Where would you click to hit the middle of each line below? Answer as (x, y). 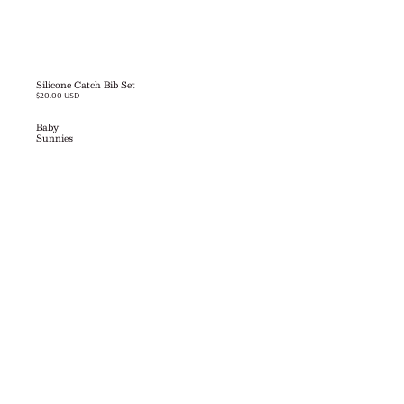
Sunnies (55, 137)
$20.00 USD (58, 95)
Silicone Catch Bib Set (86, 84)
